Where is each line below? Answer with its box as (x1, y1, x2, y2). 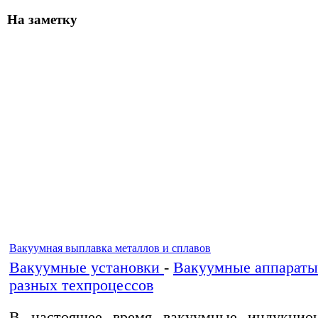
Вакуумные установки (9, 258, 164, 276)
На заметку (7, 12, 77, 28)
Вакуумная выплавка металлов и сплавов (9, 241, 211, 254)
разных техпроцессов (9, 276, 153, 294)
